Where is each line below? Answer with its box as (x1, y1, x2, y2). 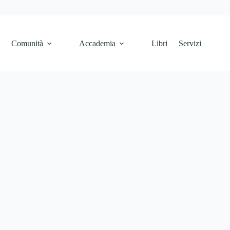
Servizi (179, 39, 202, 48)
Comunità (11, 39, 44, 48)
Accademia (79, 39, 116, 48)
